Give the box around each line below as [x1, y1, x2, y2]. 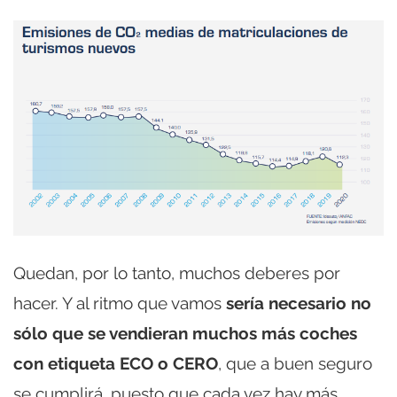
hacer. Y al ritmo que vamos [13, 292, 226, 313]
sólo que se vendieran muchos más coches [13, 323, 357, 343]
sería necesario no [226, 292, 371, 313]
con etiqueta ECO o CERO [13, 353, 218, 373]
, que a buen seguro [218, 353, 372, 373]
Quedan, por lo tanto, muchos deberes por [13, 262, 340, 283]
